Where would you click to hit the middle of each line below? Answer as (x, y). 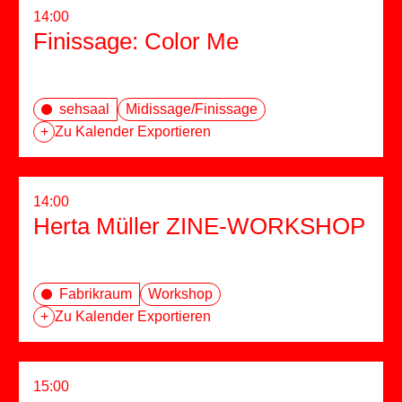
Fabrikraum (96, 294)
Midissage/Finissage (192, 109)
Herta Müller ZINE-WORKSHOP (199, 227)
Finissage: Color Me (136, 42)
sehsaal (84, 109)
